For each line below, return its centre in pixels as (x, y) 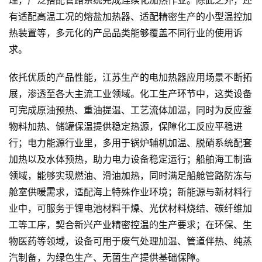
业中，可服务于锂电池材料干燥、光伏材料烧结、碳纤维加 (130, 209)
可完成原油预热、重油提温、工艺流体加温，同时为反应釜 (130, 111)
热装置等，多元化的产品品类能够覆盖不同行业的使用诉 (126, 33)
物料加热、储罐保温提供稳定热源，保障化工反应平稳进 (126, 127)
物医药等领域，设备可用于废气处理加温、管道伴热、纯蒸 (130, 242)
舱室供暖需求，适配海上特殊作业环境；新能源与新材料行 (130, 192)
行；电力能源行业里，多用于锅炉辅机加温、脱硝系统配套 (130, 143)
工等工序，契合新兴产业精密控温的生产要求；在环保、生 (130, 225)
